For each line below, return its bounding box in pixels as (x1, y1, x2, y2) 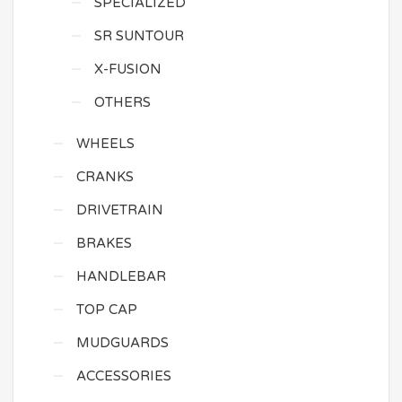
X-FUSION (94, 61, 162, 77)
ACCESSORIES (76, 368, 171, 384)
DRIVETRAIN (76, 202, 163, 218)
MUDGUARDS (76, 335, 169, 351)
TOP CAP (76, 301, 137, 318)
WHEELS (76, 135, 135, 152)
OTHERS (94, 94, 151, 110)
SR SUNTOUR (94, 28, 184, 44)
